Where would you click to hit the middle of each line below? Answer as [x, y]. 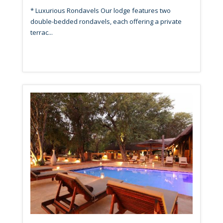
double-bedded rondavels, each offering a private [106, 21]
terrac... [42, 32]
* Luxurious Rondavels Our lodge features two [101, 10]
